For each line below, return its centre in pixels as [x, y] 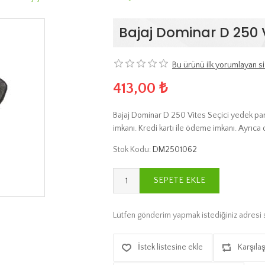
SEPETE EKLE [180, 180]
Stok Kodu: [132, 149]
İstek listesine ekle [170, 247]
